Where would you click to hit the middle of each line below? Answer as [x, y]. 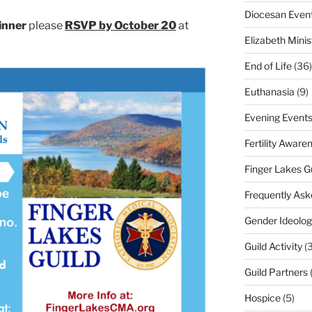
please [46, 25]
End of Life [268, 65]
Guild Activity [273, 246]
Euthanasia [269, 91]
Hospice [262, 297]
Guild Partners [276, 272]
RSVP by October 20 [120, 25]
